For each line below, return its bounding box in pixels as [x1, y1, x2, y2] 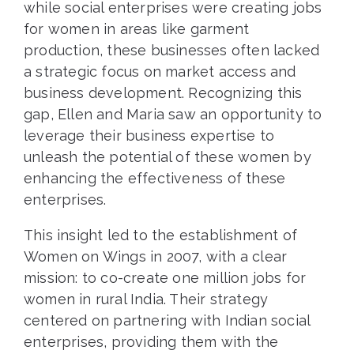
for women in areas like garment [24, 21, 250, 38]
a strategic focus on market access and [24, 63, 296, 81]
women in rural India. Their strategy [24, 291, 269, 308]
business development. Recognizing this [24, 85, 303, 102]
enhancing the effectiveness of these [24, 170, 286, 187]
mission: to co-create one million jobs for [24, 269, 307, 287]
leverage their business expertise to [24, 127, 275, 145]
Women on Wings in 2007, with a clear [24, 248, 288, 265]
